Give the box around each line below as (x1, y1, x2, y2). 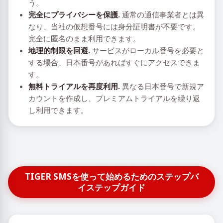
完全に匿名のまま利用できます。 (28, 33, 140, 43)
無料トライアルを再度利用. (28, 81, 120, 91)
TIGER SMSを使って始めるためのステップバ (24, 171, 199, 182)
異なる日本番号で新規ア (120, 81, 204, 91)
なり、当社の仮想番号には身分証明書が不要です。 (28, 21, 200, 31)
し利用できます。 (28, 105, 88, 115)
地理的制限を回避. (28, 45, 90, 55)
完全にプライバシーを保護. (28, 9, 120, 19)
